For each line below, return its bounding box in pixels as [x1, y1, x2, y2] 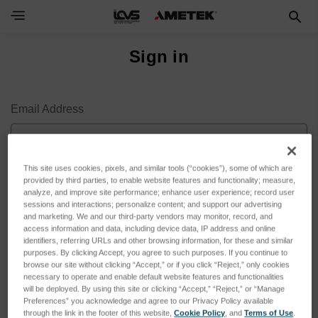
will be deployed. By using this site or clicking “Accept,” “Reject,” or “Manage [23, 284, 285, 293]
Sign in [129, 47, 189, 66]
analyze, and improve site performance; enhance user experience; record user [23, 187, 295, 197]
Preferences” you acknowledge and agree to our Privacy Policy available [23, 296, 274, 305]
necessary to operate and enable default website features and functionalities [23, 272, 285, 281]
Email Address [11, 103, 84, 115]
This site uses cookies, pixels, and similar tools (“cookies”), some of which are [23, 163, 293, 172]
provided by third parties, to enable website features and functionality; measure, [23, 175, 296, 185]
